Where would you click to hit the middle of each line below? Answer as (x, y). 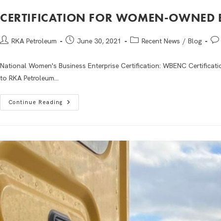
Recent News (161, 41)
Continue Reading (36, 102)
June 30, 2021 (99, 41)
